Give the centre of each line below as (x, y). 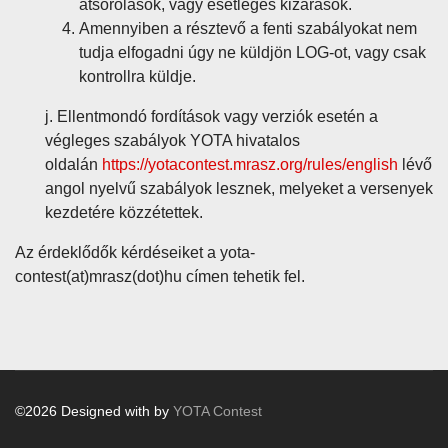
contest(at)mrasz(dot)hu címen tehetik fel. (160, 276)
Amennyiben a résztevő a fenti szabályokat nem (248, 28)
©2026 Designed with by (94, 411)
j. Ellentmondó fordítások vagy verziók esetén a (211, 116)
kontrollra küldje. (137, 76)
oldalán (73, 164)
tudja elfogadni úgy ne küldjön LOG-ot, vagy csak (252, 52)
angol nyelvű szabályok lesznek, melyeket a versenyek (239, 188)
